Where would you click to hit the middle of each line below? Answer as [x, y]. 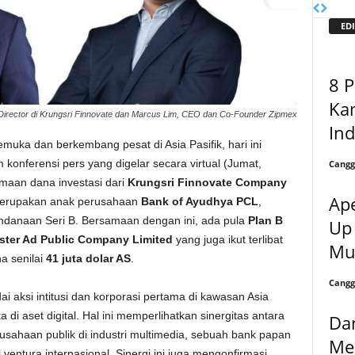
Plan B [265, 220]
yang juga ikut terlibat [227, 239]
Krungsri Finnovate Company [207, 182]
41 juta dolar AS [88, 258]
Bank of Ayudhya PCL [199, 201]
